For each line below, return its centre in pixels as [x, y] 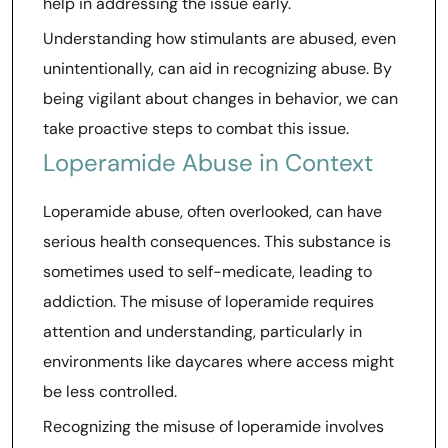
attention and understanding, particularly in [202, 331]
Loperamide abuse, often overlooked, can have [212, 211]
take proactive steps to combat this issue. [196, 128]
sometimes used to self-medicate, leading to [207, 271]
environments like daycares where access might [218, 361]
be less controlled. [110, 391]
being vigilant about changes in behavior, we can [220, 98]
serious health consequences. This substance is [217, 241]
